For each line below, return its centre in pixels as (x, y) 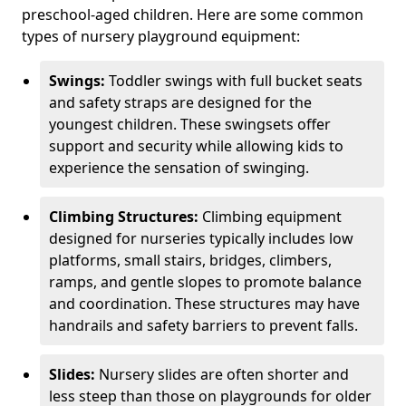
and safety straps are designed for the (180, 102)
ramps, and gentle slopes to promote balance (205, 282)
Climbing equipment (272, 217)
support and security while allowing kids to (196, 146)
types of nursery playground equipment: (161, 36)
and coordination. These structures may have (204, 304)
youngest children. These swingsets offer (190, 124)
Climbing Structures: (126, 217)
